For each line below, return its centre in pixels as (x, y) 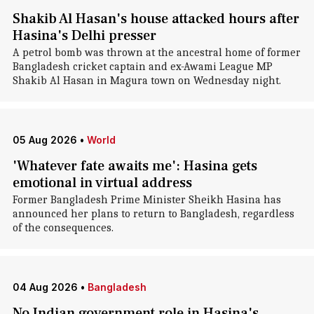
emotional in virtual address (102, 183)
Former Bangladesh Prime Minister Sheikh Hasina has (146, 200)
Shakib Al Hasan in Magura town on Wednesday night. (146, 81)
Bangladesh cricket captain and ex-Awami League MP (142, 67)
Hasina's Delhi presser (84, 36)
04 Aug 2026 (45, 287)
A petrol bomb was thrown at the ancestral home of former (156, 53)
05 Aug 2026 (45, 140)
